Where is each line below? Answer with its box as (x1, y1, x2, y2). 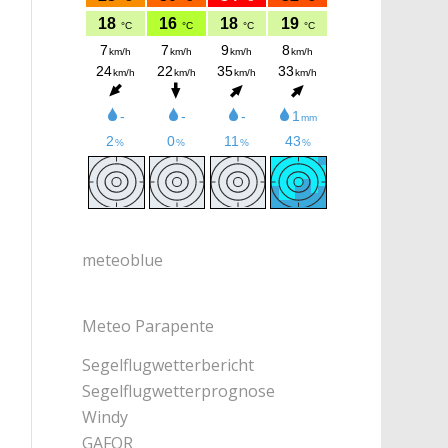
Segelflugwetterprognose (82, 380, 276, 403)
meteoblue (82, 248, 164, 271)
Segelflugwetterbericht (82, 354, 255, 377)
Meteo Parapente (82, 314, 215, 337)
